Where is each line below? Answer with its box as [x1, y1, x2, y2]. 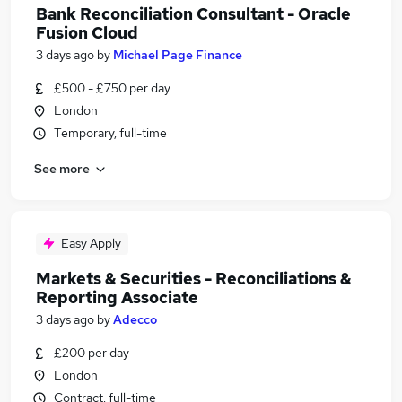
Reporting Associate [36, 287, 198, 308]
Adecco [113, 311, 157, 328]
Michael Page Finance [113, 47, 242, 63]
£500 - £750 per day [54, 80, 170, 96]
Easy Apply [61, 235, 121, 251]
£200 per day [54, 345, 129, 361]
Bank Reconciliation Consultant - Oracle [36, 4, 351, 24]
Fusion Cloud [36, 22, 138, 43]
